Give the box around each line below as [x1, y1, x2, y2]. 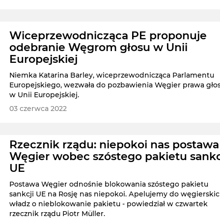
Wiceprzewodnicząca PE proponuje [9, 29, 207, 43]
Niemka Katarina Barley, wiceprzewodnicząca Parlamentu [9, 71, 215, 80]
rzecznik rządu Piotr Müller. [9, 209, 106, 218]
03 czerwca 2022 [9, 104, 67, 113]
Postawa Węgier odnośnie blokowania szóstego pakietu [9, 179, 209, 189]
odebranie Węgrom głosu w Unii [9, 41, 188, 55]
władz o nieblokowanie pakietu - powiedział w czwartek [9, 199, 208, 208]
